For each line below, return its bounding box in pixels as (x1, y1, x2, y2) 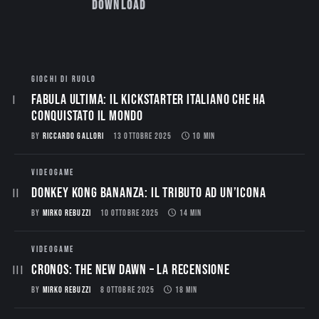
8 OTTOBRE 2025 (100, 284, 155, 296)
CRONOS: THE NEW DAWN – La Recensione (31, 261, 230, 278)
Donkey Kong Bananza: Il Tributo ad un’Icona (31, 184, 266, 202)
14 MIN (179, 207, 202, 219)
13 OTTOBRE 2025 (113, 130, 172, 142)
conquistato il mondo (31, 107, 144, 125)
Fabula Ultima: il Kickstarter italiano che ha (31, 90, 266, 108)
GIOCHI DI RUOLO (31, 73, 97, 85)
